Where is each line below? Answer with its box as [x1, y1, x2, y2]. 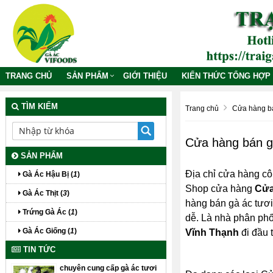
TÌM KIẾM [19, 101, 58, 111]
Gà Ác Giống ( [21, 226, 70, 235]
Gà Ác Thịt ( [21, 188, 63, 197]
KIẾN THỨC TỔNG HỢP [182, 71, 271, 80]
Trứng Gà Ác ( [21, 207, 71, 216]
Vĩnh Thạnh [185, 227, 239, 238]
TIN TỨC [21, 244, 55, 254]
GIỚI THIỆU [123, 71, 167, 80]
